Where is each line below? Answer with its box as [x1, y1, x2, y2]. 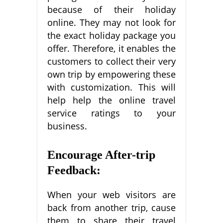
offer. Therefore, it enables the [47, 42, 176, 54]
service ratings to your [47, 107, 176, 119]
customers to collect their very [47, 55, 176, 67]
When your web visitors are [47, 188, 176, 201]
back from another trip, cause [47, 201, 176, 214]
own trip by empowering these [47, 68, 176, 80]
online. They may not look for [47, 16, 176, 28]
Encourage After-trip [47, 148, 155, 161]
